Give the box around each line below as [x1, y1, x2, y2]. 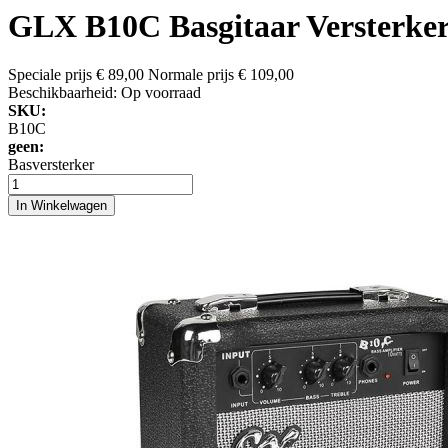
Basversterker [8, 156, 94, 174]
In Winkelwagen [16, 198, 107, 214]
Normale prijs [148, 66, 234, 84]
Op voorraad [121, 84, 201, 102]
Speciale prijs [8, 66, 92, 84]
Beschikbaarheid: [8, 84, 121, 102]
